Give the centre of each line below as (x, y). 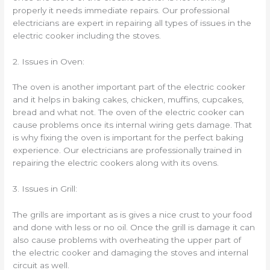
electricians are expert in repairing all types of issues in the (132, 23)
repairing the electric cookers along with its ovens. (116, 163)
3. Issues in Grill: (45, 189)
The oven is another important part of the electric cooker (129, 87)
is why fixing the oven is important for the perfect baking (128, 138)
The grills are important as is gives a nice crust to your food (133, 215)
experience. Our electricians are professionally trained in (127, 150)
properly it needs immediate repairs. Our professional (121, 10)
